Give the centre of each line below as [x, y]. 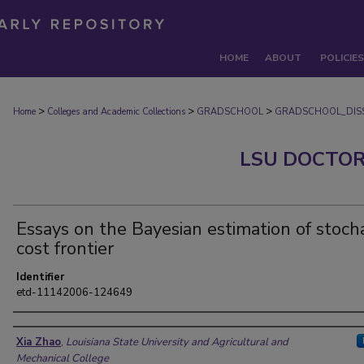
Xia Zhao [39, 342]
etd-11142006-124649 [74, 292]
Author [40, 328]
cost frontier [65, 249]
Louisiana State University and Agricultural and [177, 342]
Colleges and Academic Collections [116, 112]
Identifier [40, 277]
